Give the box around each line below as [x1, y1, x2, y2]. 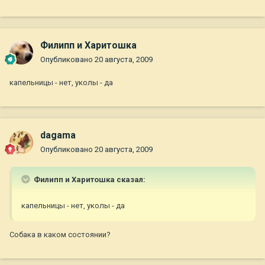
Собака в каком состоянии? [9, 230, 111, 240]
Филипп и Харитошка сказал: [32, 175, 146, 185]
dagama [40, 130, 76, 141]
